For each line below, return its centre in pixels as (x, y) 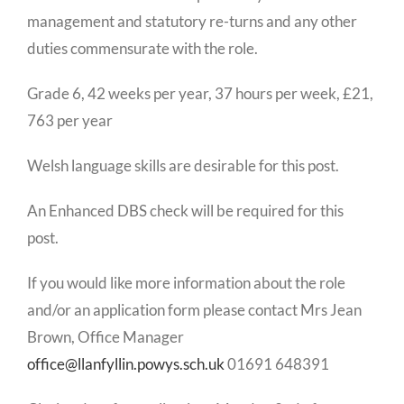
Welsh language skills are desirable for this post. (183, 165)
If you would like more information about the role (186, 282)
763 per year (70, 120)
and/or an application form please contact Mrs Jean (194, 309)
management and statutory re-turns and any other (192, 21)
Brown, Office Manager (106, 336)
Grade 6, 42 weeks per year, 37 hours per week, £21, (200, 93)
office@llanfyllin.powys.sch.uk (126, 363)
